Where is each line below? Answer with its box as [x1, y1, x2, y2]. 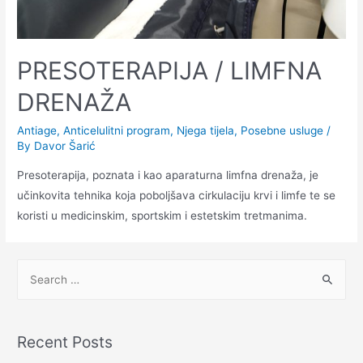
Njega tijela [177, 124, 235, 138]
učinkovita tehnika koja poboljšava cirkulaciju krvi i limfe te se [17, 188, 336, 202]
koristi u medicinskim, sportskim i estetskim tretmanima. [17, 208, 308, 222]
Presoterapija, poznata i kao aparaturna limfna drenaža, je [17, 168, 319, 181]
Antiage [17, 124, 58, 138]
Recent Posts [17, 332, 113, 352]
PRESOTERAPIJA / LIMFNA [17, 56, 322, 86]
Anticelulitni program [63, 124, 171, 138]
